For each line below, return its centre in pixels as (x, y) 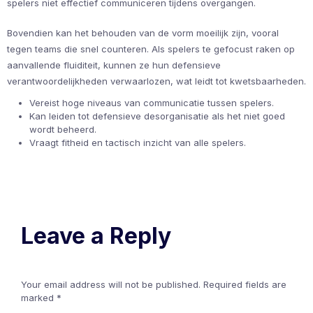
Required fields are (245, 285)
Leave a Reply (96, 236)
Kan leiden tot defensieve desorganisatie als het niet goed (157, 116)
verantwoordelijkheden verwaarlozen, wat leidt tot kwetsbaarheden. (156, 81)
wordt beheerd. (63, 130)
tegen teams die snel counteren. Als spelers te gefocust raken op (151, 49)
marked (39, 298)
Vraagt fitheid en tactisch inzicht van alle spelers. (138, 143)
